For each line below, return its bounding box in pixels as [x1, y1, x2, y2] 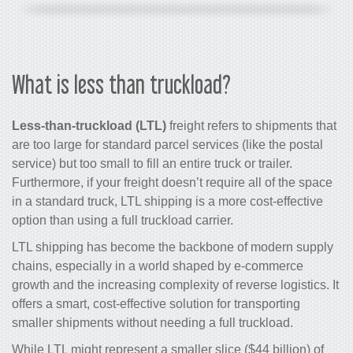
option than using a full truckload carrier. [12, 213, 233, 227]
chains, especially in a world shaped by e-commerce [12, 258, 303, 273]
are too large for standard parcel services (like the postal [12, 137, 323, 151]
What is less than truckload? [12, 69, 231, 98]
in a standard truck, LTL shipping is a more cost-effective [12, 194, 323, 208]
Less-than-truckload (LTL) [12, 118, 166, 132]
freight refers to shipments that [166, 118, 336, 132]
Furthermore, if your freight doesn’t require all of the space [12, 175, 333, 189]
